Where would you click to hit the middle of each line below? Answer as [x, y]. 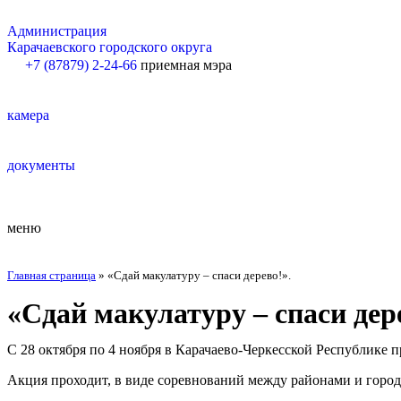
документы [41, 165]
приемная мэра [186, 65]
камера [28, 115]
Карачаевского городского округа [110, 47]
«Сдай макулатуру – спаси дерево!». [199, 275]
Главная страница [51, 275]
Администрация [57, 31]
